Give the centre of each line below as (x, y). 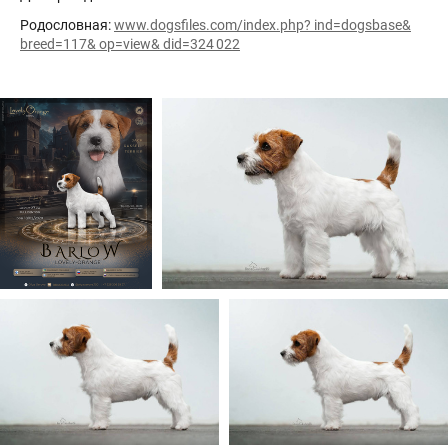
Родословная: (67, 24)
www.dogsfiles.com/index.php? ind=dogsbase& (262, 24)
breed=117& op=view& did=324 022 (130, 43)
